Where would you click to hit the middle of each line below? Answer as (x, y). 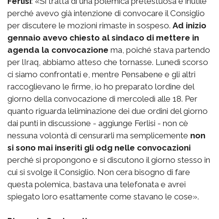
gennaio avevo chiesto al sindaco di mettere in (103, 37)
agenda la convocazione (58, 50)
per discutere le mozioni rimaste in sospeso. (90, 25)
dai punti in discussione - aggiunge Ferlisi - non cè (98, 123)
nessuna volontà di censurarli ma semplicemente (99, 135)
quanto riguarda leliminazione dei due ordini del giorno (108, 111)
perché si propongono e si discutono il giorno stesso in (109, 160)
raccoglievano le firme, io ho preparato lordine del (101, 86)
